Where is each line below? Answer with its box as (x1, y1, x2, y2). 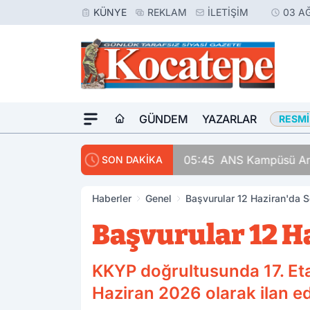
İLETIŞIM (208, 6, 248, 18)
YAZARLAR (201, 112, 257, 126)
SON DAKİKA (102, 154, 163, 165)
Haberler (92, 192, 131, 204)
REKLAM (147, 6, 187, 18)
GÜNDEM (139, 112, 188, 126)
